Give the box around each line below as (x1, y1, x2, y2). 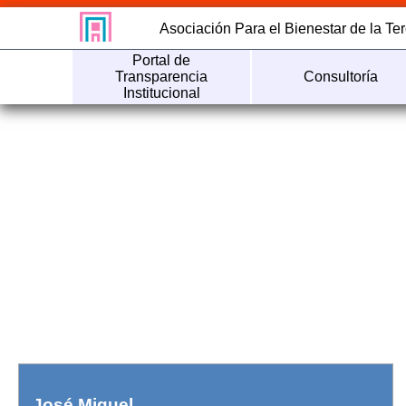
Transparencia (115, 69, 208, 84)
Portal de (132, 53, 191, 68)
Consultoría (303, 69, 378, 84)
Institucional (122, 85, 200, 101)
